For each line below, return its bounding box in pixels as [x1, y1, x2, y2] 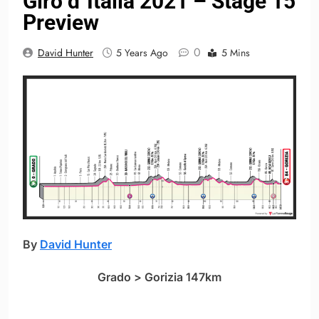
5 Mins [221, 46, 250, 61]
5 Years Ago [116, 46, 168, 61]
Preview [23, 10, 99, 36]
